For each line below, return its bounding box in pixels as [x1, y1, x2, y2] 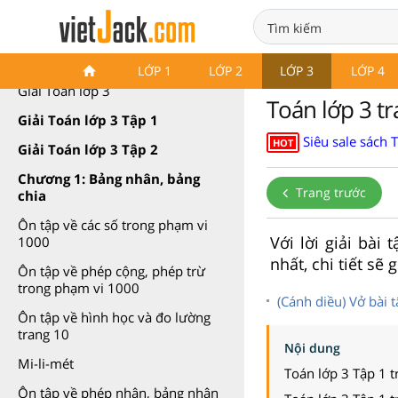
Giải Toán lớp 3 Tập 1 [18, 111, 158, 129]
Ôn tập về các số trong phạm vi [18, 216, 208, 234]
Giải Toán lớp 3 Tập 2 [18, 140, 158, 158]
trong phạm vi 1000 [18, 279, 139, 297]
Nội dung [284, 338, 340, 356]
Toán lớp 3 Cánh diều [18, 52, 160, 70]
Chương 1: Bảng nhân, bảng [18, 170, 200, 187]
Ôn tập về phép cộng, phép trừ [18, 262, 205, 280]
